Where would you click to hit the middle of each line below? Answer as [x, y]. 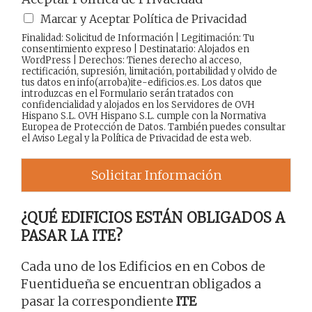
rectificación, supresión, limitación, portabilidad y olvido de [149, 72]
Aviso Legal [57, 139]
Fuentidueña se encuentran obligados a [141, 284]
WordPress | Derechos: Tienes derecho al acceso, [132, 61]
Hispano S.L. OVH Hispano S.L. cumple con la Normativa [144, 116]
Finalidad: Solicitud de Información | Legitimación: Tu [138, 38]
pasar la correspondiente [99, 302]
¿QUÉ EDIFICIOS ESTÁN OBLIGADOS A [153, 218]
